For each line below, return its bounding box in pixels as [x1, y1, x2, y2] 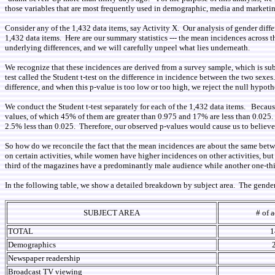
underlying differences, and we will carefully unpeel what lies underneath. [5, 43, 250, 52]
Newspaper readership [8, 254, 80, 263]
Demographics [8, 240, 56, 249]
